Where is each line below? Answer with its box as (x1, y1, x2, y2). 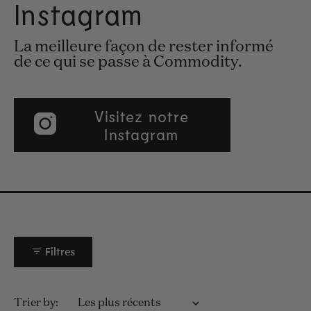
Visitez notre (94, 106, 190, 125)
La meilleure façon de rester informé (14, 39, 274, 55)
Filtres (42, 246, 75, 258)
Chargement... (119, 297, 192, 309)
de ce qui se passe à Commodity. (14, 54, 242, 70)
